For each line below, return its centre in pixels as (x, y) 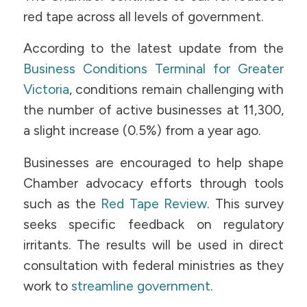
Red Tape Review (154, 204)
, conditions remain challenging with (176, 90)
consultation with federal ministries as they (153, 265)
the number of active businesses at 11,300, (153, 110)
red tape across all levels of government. (143, 16)
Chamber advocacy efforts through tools (153, 183)
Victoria (46, 90)
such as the (62, 204)
